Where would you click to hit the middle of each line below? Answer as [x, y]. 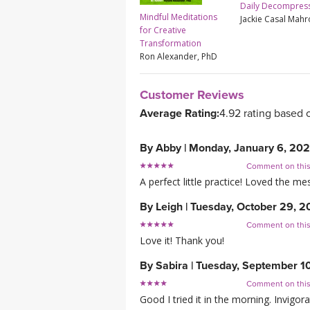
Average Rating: [180, 114]
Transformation [171, 44]
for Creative [163, 30]
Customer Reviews [192, 95]
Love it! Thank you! [182, 241]
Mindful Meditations [179, 17]
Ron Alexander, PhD [179, 57]
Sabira [172, 266]
